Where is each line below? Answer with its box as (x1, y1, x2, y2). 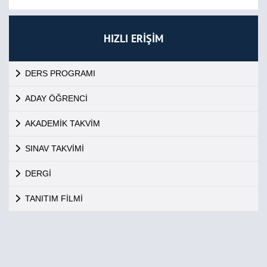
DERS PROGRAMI (24, 69, 95, 78)
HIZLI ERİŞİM (104, 32, 163, 45)
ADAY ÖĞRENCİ (24, 94, 88, 103)
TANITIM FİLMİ (24, 194, 83, 203)
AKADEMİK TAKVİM (24, 119, 100, 128)
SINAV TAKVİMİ (24, 144, 84, 153)
